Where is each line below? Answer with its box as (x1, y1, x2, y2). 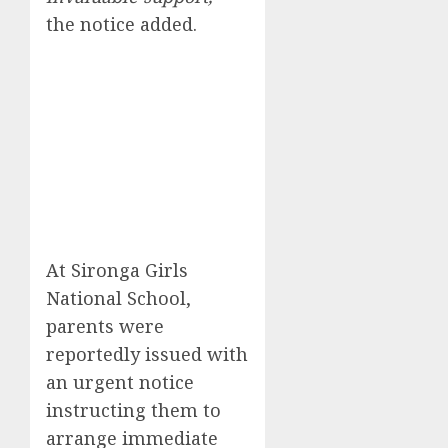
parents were (46, 313, 164, 338)
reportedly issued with (46, 341, 248, 366)
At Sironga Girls (46, 257, 188, 282)
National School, (46, 285, 191, 310)
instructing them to (46, 397, 221, 422)
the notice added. (46, 11, 197, 36)
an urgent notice (46, 369, 194, 394)
